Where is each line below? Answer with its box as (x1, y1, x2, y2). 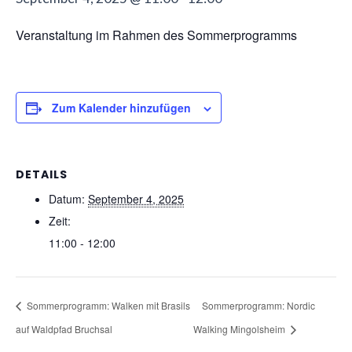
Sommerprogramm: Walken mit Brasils (24, 298, 190, 312)
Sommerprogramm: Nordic (202, 298, 316, 312)
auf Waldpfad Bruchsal (16, 321, 112, 335)
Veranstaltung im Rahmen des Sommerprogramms (16, 26, 297, 44)
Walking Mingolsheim (193, 321, 288, 335)
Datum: (49, 191, 85, 207)
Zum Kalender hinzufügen (52, 100, 191, 115)
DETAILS (16, 167, 68, 182)
